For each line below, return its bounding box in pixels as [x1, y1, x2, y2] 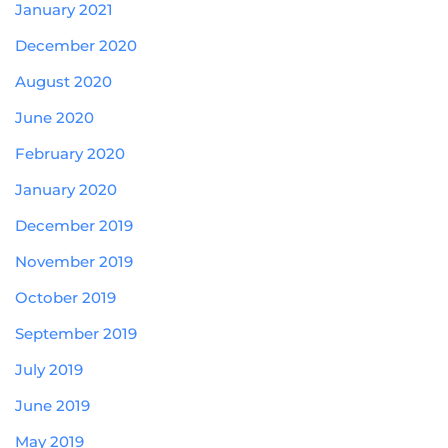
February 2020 [15, 144, 125, 164]
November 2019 [15, 252, 133, 272]
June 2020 [15, 108, 94, 128]
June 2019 [15, 396, 90, 416]
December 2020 [15, 36, 137, 56]
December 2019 [15, 216, 133, 236]
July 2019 [15, 360, 83, 380]
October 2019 [15, 288, 116, 308]
